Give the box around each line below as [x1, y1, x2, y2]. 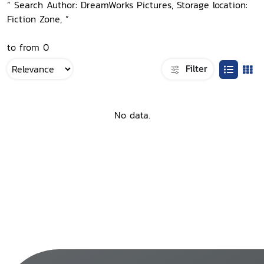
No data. [114, 108, 150, 123]
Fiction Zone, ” [7, 12, 69, 26]
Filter [182, 61, 207, 75]
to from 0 [7, 40, 49, 54]
